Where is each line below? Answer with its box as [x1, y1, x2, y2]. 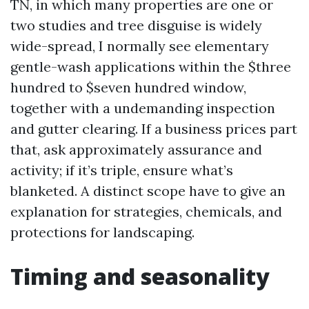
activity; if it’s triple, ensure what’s [10, 161, 233, 179]
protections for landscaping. [10, 223, 195, 241]
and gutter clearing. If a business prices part [10, 120, 297, 137]
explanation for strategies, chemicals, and [10, 203, 282, 220]
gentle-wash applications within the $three [10, 58, 291, 75]
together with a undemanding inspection [10, 99, 275, 117]
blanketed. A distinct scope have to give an [10, 182, 286, 199]
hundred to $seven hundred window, [10, 79, 246, 96]
